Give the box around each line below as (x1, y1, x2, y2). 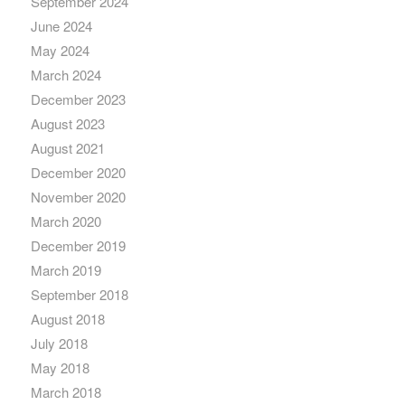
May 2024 (30, 41, 89, 61)
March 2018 (30, 382, 101, 402)
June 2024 (30, 16, 92, 36)
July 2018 (30, 334, 88, 353)
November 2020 (30, 187, 126, 207)
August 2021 (30, 138, 105, 158)
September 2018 (30, 285, 128, 305)
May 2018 (30, 358, 89, 378)
